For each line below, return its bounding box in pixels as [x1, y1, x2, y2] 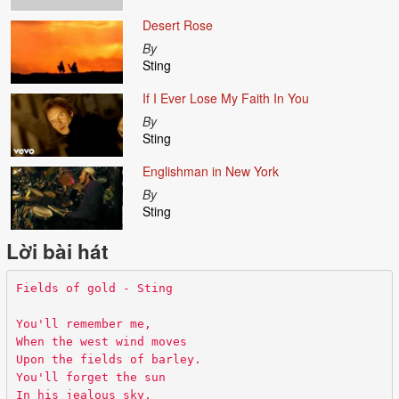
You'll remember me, [15, 316, 151, 330]
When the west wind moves [15, 334, 187, 348]
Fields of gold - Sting [15, 281, 173, 295]
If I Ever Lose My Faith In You [142, 89, 309, 108]
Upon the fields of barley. [15, 352, 201, 366]
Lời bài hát [6, 237, 109, 266]
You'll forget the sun [15, 370, 166, 384]
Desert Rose [142, 16, 213, 35]
